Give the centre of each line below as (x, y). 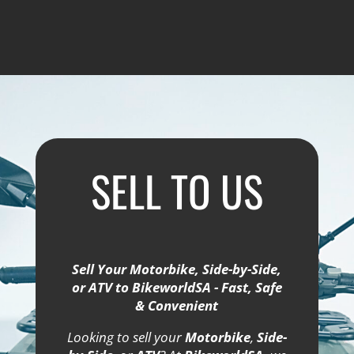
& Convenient (177, 306)
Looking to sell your (126, 337)
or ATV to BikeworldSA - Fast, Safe (177, 288)
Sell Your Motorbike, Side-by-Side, (177, 269)
